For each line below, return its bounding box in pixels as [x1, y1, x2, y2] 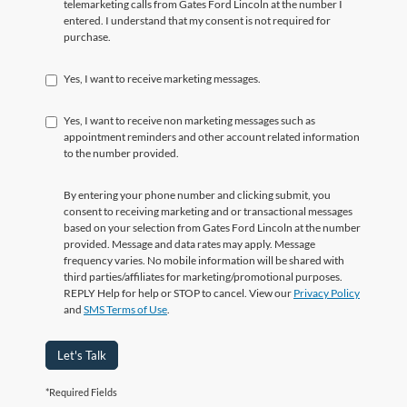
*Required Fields [45, 385, 117, 398]
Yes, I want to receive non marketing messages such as [64, 113, 315, 127]
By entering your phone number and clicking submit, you [64, 187, 331, 202]
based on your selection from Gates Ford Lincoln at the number [64, 220, 361, 234]
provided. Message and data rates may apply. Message [64, 236, 315, 251]
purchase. [64, 29, 111, 44]
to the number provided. [64, 145, 179, 160]
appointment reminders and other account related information [64, 129, 360, 144]
